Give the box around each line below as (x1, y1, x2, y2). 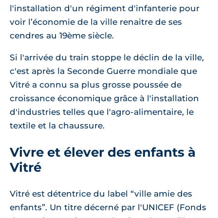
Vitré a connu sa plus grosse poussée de (10, 80, 182, 90)
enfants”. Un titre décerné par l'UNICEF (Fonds (10, 202, 206, 212)
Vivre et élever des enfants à (10, 145, 196, 160)
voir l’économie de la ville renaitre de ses (10, 17, 182, 27)
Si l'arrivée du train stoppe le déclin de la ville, (10, 53, 204, 62)
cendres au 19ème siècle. (10, 31, 114, 40)
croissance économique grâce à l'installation (10, 93, 199, 103)
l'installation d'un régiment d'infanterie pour (10, 3, 200, 13)
